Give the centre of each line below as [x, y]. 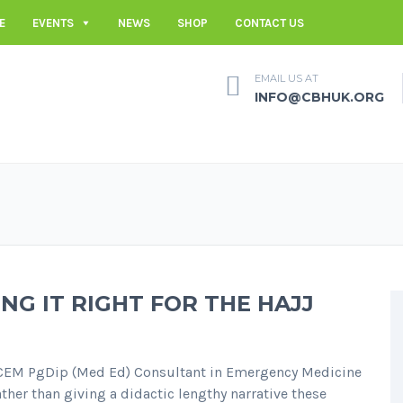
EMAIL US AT [287, 78]
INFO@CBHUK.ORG [319, 97]
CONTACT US [269, 22]
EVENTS [53, 22]
